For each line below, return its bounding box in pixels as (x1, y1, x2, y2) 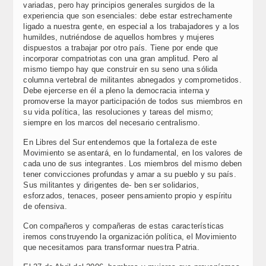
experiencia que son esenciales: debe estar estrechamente (23, 11, 233, 20)
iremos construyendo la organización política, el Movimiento (23, 232, 236, 241)
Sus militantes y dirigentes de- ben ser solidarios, (23, 180, 199, 189)
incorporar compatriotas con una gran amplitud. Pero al (23, 54, 218, 63)
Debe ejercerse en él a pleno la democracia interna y (23, 86, 210, 95)
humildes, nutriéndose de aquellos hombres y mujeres (23, 33, 215, 42)
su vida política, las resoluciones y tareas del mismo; (23, 107, 213, 116)
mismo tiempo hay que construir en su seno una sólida (23, 65, 218, 74)
